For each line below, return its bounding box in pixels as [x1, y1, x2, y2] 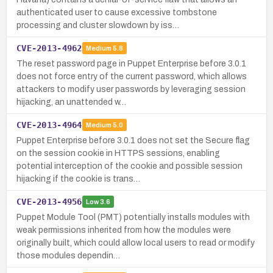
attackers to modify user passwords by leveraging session [16, 84, 246, 94]
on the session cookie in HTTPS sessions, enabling [16, 148, 220, 158]
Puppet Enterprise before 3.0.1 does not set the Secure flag [16, 135, 250, 145]
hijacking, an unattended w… [16, 97, 126, 107]
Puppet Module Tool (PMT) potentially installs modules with [16, 212, 250, 222]
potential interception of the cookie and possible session [16, 161, 243, 171]
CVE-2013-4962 [16, 43, 82, 53]
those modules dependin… [16, 250, 120, 260]
